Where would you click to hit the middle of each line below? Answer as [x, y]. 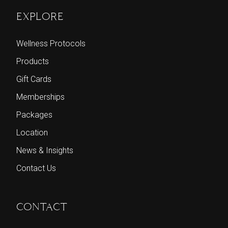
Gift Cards [34, 79]
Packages [34, 115]
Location [32, 133]
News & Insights [45, 151]
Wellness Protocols [51, 44]
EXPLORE [40, 17]
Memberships [40, 97]
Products [33, 62]
